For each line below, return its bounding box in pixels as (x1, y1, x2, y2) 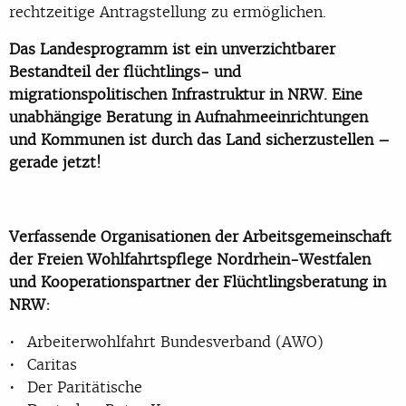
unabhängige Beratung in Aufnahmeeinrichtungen (9, 106, 368, 127)
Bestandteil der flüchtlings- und (9, 61, 241, 82)
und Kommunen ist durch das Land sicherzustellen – (9, 129, 390, 150)
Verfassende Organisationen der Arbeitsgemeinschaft (9, 226, 391, 246)
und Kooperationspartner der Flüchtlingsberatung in (9, 271, 386, 292)
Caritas (27, 353, 77, 374)
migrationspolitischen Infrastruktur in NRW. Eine (9, 83, 362, 104)
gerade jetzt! (9, 151, 101, 172)
